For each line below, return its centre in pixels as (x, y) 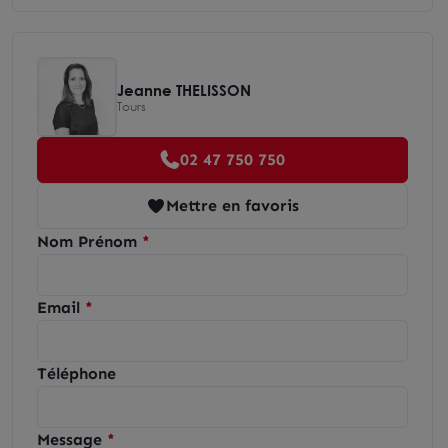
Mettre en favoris (232, 205)
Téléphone (76, 373)
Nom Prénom (87, 241)
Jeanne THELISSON (184, 89)
